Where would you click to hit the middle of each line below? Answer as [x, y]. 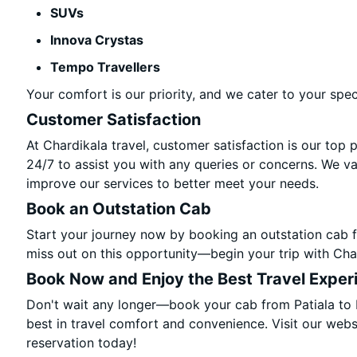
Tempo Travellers [106, 67]
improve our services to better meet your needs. [173, 183]
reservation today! [82, 343]
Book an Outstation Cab [119, 209]
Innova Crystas [97, 40]
